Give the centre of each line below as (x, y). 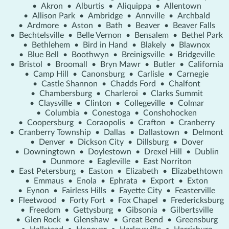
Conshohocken (170, 113)
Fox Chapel (138, 200)
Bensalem (152, 35)
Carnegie (193, 74)
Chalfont (185, 84)
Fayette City (141, 190)
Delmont (208, 132)
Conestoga (111, 113)
